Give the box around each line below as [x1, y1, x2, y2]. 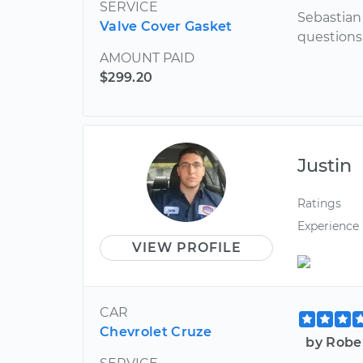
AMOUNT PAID [100, 50, 194, 66]
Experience [297, 218, 360, 233]
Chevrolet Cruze [100, 323, 212, 340]
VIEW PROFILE [131, 240, 241, 256]
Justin [297, 154, 352, 177]
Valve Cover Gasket [100, 19, 233, 35]
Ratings [297, 196, 342, 211]
